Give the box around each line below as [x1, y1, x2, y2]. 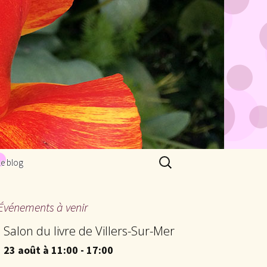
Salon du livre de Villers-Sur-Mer [4, 223, 175, 239]
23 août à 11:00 [4, 243, 78, 257]
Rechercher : [156, 151, 206, 163]
